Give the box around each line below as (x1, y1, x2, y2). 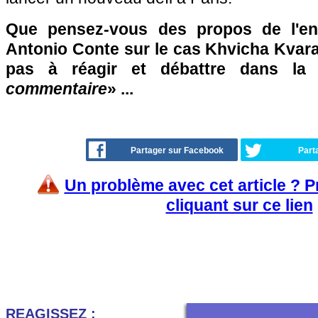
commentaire (6, 79, 107, 98)
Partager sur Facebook (131, 146, 224, 155)
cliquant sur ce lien (165, 196, 313, 214)
